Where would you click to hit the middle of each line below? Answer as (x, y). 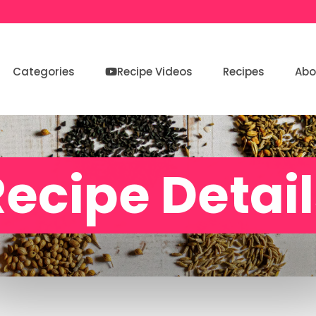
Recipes (244, 72)
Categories (44, 72)
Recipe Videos (155, 72)
